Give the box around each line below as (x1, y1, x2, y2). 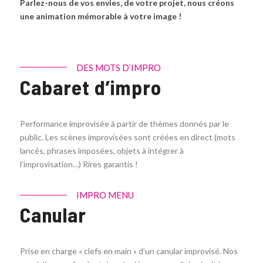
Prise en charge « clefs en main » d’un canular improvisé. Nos (19, 246, 238, 257)
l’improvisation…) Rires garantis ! (19, 159, 138, 169)
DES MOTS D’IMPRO (76, 62, 161, 73)
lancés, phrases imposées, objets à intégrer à (19, 145, 184, 156)
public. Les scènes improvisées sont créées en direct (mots (19, 131, 235, 142)
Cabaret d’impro (19, 75, 161, 100)
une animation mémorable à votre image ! (19, 11, 181, 21)
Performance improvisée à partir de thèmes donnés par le (19, 118, 229, 129)
